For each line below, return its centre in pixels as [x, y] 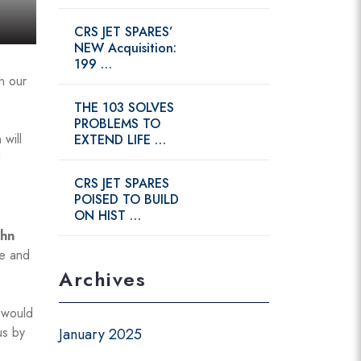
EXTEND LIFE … [120, 140]
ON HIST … [108, 216]
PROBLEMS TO [117, 124]
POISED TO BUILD [127, 199]
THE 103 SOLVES [124, 108]
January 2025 [100, 334]
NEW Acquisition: [125, 48]
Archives [102, 279]
